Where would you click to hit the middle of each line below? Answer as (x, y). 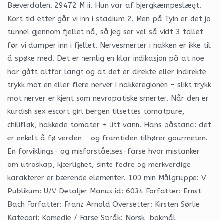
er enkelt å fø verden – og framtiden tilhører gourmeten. (108, 138)
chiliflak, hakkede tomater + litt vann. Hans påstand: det (109, 124)
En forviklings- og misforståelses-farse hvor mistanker (104, 151)
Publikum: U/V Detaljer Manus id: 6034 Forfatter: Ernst (104, 191)
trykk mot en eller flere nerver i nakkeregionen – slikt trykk (109, 85)
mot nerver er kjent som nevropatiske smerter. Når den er (108, 98)
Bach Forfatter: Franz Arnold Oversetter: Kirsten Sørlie (104, 204)
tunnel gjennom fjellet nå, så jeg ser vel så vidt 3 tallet (105, 32)
